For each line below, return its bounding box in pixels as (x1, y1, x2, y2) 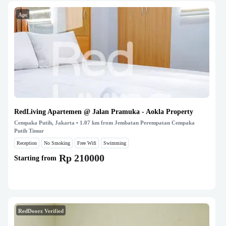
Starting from (14, 154, 56, 162)
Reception (17, 140, 37, 146)
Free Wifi (77, 140, 96, 146)
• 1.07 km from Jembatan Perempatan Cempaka (75, 120, 195, 126)
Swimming (103, 140, 126, 146)
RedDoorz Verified (18, 208, 64, 214)
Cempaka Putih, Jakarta (14, 120, 75, 126)
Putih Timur (14, 128, 44, 134)
